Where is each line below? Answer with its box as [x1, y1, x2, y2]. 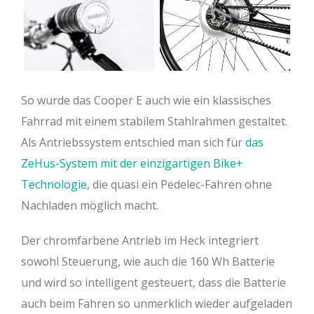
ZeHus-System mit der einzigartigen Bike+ [21, 155, 243, 171]
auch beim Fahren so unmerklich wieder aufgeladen [21, 295, 292, 311]
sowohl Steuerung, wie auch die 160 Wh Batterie [21, 253, 275, 269]
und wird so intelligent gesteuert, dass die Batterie [21, 274, 286, 290]
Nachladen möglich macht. [21, 197, 158, 213]
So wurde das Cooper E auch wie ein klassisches [21, 92, 271, 108]
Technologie [21, 176, 87, 192]
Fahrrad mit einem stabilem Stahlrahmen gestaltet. [21, 113, 287, 129]
